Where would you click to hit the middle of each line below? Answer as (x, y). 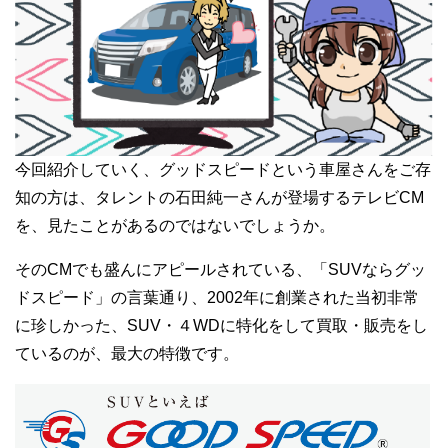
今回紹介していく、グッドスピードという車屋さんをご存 (223, 169)
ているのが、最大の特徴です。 (127, 353)
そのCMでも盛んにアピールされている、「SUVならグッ (220, 269)
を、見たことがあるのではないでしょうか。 (175, 225)
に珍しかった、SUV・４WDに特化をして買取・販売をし (221, 325)
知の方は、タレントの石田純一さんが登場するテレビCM (219, 197)
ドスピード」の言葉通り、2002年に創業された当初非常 (217, 297)
